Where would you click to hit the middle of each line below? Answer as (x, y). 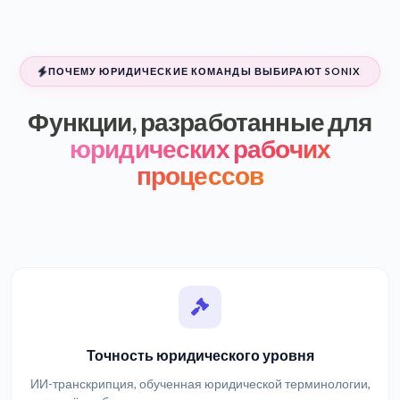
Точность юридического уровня (200, 354)
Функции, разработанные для (200, 121)
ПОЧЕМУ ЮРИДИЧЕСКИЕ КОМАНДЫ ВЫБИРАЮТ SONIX (204, 71)
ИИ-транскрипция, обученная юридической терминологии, (200, 383)
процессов (200, 175)
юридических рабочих (200, 148)
